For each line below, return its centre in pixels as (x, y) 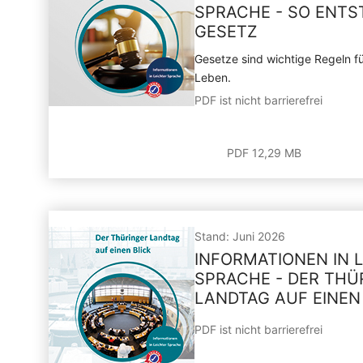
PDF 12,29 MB (264, 153)
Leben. (213, 77)
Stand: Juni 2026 (240, 236)
